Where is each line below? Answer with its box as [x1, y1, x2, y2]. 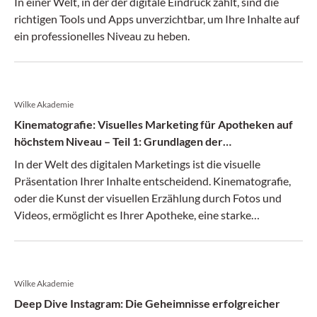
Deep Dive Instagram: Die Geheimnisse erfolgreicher [14, 296, 280, 310]
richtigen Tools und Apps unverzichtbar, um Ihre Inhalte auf [14, 12, 299, 25]
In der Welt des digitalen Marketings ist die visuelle [14, 157, 260, 171]
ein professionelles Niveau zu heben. [14, 29, 190, 42]
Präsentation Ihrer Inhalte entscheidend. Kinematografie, [14, 174, 291, 188]
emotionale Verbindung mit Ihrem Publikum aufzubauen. [14, 225, 289, 238]
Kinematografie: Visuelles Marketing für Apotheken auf [14, 117, 293, 131]
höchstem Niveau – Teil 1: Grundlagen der [14, 134, 223, 148]
